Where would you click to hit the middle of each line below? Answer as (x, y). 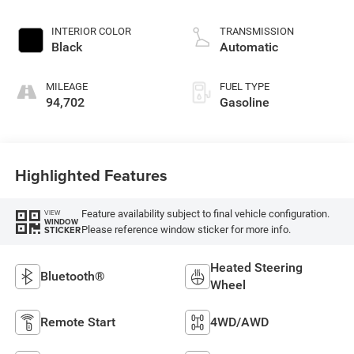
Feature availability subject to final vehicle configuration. (205, 213)
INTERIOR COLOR (91, 32)
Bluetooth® (72, 277)
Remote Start (77, 322)
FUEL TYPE (245, 87)
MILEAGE (66, 87)
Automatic (249, 47)
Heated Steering (256, 268)
